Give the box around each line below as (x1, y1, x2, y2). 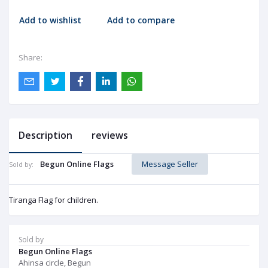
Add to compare (107, 14, 175, 26)
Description (19, 129, 72, 142)
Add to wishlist (19, 14, 81, 26)
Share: (19, 51, 42, 63)
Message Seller (142, 159, 198, 170)
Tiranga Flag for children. (9, 194, 98, 205)
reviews (92, 129, 128, 142)
